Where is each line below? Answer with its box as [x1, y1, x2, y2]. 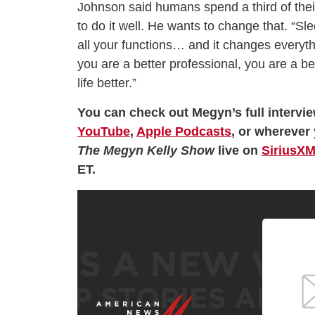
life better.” [77, 76, 136, 91]
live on [218, 143, 262, 158]
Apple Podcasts [136, 124, 231, 139]
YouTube [77, 124, 130, 139]
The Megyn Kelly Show [77, 143, 218, 158]
